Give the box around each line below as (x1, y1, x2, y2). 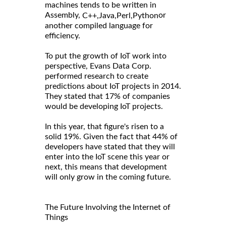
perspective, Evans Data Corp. (45, 62, 151, 71)
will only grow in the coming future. (45, 173, 171, 182)
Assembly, (45, 11, 82, 20)
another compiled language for (45, 22, 153, 30)
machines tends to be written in (45, 1, 156, 10)
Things (45, 213, 68, 222)
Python (133, 12, 158, 20)
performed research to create (45, 72, 148, 81)
